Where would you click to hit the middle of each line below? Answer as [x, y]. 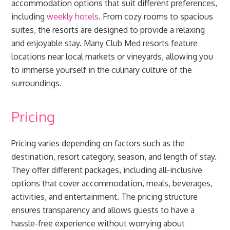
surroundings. [37, 83]
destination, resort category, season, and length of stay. [114, 157]
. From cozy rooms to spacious [156, 16]
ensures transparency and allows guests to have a [103, 210]
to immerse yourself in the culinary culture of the [102, 70]
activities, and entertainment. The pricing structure [105, 197]
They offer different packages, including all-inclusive [107, 170]
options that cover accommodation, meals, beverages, [112, 183]
